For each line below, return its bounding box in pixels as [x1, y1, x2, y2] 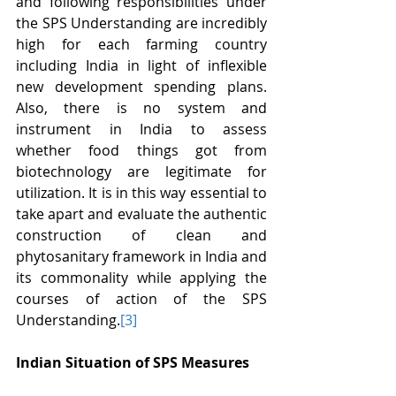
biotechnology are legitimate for [16, 162, 267, 181]
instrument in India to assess [16, 119, 267, 139]
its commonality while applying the [16, 268, 267, 287]
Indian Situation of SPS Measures [16, 353, 249, 372]
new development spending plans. [16, 77, 267, 96]
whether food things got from [16, 141, 267, 160]
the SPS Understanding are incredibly [16, 13, 267, 33]
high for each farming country [16, 34, 267, 54]
